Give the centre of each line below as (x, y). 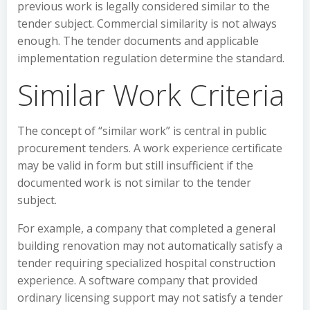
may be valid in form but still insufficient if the (135, 165)
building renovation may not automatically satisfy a (150, 246)
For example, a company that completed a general (146, 228)
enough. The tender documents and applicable (138, 41)
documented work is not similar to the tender (134, 183)
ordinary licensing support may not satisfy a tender (150, 298)
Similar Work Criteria (151, 94)
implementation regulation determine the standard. (151, 58)
